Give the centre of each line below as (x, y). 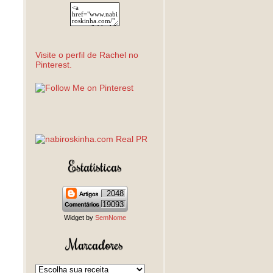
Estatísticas (95, 166)
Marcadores (95, 244)
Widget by (79, 218)
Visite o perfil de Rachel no (87, 55)
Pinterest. (54, 65)
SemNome (110, 218)
